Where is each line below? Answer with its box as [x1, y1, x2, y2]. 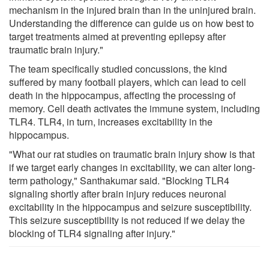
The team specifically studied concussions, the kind [9, 61, 227, 76]
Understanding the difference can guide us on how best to [9, 16, 254, 30]
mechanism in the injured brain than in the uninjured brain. [9, 2, 256, 17]
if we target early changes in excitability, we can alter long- [9, 160, 255, 174]
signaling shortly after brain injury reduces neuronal [9, 186, 226, 201]
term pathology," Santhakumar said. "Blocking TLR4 [9, 173, 229, 187]
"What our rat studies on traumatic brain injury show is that [9, 147, 255, 161]
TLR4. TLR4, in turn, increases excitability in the [9, 114, 213, 128]
